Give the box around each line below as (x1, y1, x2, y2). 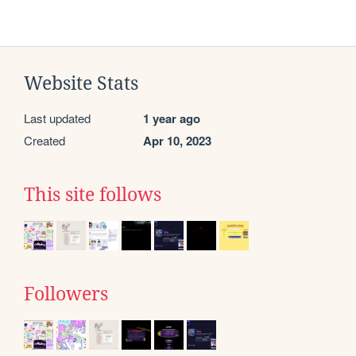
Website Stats (24, 73, 138, 95)
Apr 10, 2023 (143, 132, 211, 150)
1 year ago (143, 110, 200, 128)
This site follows (24, 184, 161, 206)
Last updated (24, 110, 91, 127)
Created (24, 132, 65, 149)
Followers (24, 284, 108, 305)
